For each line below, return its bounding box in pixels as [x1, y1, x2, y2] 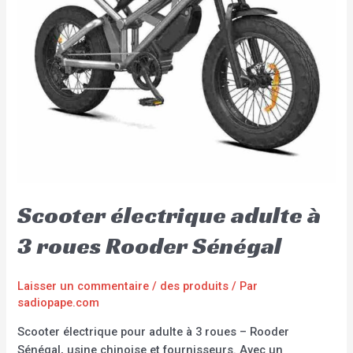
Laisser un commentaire [17, 279, 150, 294]
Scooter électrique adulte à [17, 200, 321, 231]
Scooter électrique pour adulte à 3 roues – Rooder [17, 324, 290, 339]
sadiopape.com [17, 295, 100, 310]
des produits [160, 279, 229, 294]
